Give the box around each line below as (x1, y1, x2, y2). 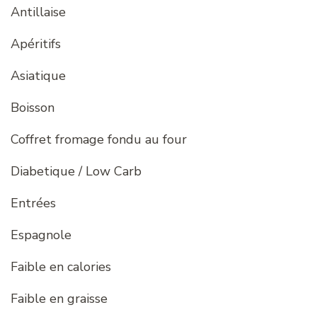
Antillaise (11, 4, 66, 21)
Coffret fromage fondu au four (11, 131, 187, 149)
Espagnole (11, 226, 71, 244)
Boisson (11, 99, 54, 117)
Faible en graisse (11, 290, 108, 308)
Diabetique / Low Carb (11, 163, 142, 180)
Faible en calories (11, 258, 111, 276)
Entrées (11, 195, 56, 212)
